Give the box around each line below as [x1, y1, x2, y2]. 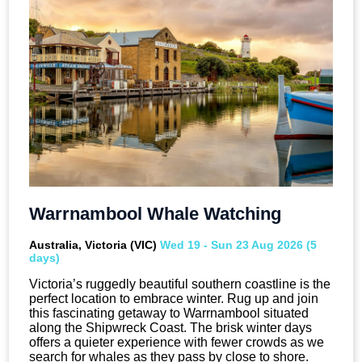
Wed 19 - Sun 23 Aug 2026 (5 [160, 238, 317, 251]
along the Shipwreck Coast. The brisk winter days [29, 320, 312, 335]
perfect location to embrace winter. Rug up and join [29, 291, 318, 305]
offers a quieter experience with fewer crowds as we [29, 335, 324, 349]
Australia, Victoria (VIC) [29, 238, 160, 251]
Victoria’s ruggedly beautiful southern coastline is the [29, 276, 330, 291]
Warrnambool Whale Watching [29, 204, 281, 225]
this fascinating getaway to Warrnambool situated [29, 305, 309, 320]
